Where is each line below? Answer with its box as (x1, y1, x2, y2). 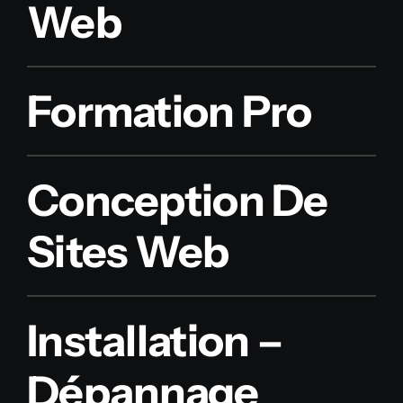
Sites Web (26, 225, 229, 279)
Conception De (26, 174, 328, 228)
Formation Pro (26, 85, 312, 139)
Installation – (26, 314, 282, 368)
